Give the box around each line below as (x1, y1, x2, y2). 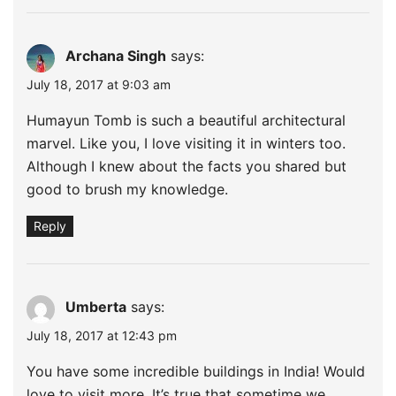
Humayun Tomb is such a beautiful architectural (27, 110, 346, 129)
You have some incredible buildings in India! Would (27, 362, 365, 380)
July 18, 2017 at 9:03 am (27, 76, 171, 92)
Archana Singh (65, 46, 166, 65)
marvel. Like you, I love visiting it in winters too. (27, 133, 346, 152)
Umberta (65, 297, 126, 316)
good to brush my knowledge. (27, 179, 228, 198)
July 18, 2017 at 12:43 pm (27, 327, 177, 343)
